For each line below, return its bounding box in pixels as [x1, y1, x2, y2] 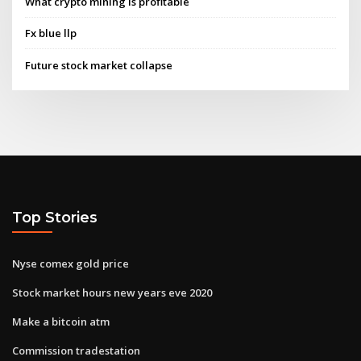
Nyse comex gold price [12, 255, 129, 271]
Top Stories [12, 209, 98, 226]
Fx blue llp [25, 26, 77, 41]
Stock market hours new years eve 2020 [12, 284, 212, 300]
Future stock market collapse [25, 57, 173, 73]
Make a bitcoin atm [12, 313, 110, 329]
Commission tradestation [12, 342, 140, 358]
